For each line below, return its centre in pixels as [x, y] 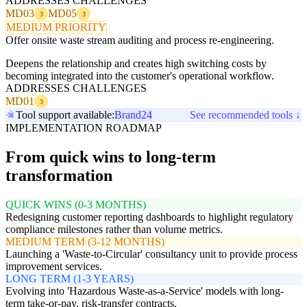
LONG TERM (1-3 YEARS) [70, 279]
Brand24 [133, 115]
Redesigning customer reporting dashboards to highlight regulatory [149, 217]
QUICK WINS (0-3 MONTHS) [76, 205]
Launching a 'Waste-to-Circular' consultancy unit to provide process [151, 254]
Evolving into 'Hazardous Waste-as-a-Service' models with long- [145, 291]
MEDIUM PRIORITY [56, 27]
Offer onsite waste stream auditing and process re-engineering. [140, 40]
